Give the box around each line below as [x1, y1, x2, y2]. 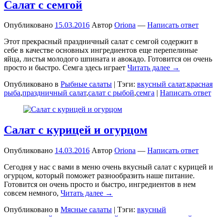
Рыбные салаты [61, 80, 112, 89]
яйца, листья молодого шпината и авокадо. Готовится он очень [4, 55, 212, 63]
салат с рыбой [88, 89, 134, 97]
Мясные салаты [61, 205, 112, 214]
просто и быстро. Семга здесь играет [4, 63, 127, 72]
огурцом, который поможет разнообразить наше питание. [4, 171, 195, 180]
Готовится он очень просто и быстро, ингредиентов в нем [4, 180, 196, 189]
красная [187, 80, 213, 89]
